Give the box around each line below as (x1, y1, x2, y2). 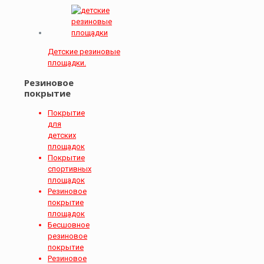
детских (48, 131, 76, 140)
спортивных (48, 164, 91, 173)
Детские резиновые (48, 47, 120, 56)
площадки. (48, 58, 86, 67)
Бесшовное (48, 220, 90, 229)
